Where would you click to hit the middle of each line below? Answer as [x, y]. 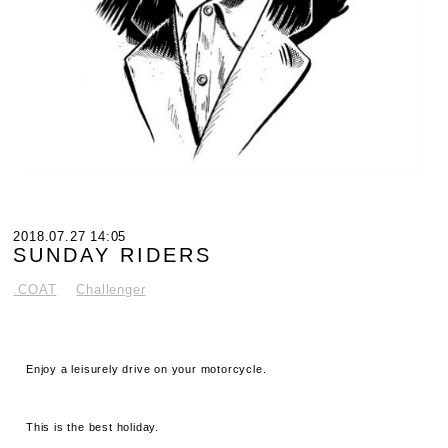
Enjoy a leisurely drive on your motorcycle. [146, 369]
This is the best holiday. [93, 427]
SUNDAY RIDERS [113, 254]
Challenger [111, 289]
